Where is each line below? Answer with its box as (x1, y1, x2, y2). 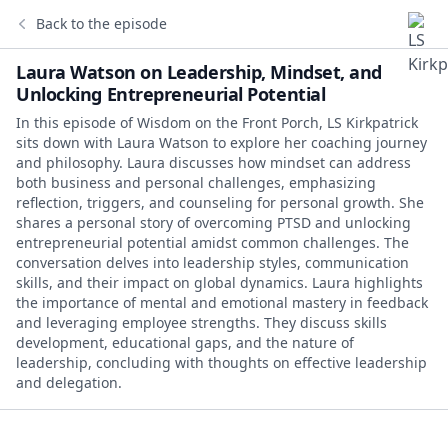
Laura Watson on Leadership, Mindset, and (16, 60, 382, 84)
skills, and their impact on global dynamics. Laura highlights (16, 273, 423, 292)
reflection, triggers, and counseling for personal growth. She (16, 193, 424, 212)
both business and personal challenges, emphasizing (16, 173, 376, 192)
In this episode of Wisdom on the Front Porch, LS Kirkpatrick (16, 113, 418, 132)
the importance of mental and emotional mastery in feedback (16, 293, 428, 312)
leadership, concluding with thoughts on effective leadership (16, 353, 427, 372)
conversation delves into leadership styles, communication (16, 253, 409, 272)
